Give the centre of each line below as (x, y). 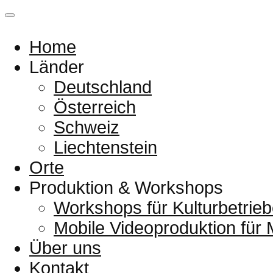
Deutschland (103, 87)
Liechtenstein (105, 147)
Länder (57, 67)
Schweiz (87, 127)
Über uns (65, 248)
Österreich (95, 107)
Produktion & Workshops (126, 187)
